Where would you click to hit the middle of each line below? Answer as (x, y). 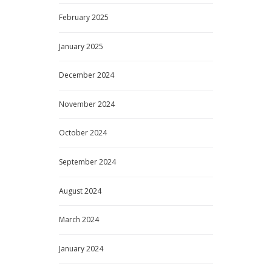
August (72, 191)
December (78, 75)
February (75, 18)
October (74, 133)
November (78, 104)
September (79, 162)
